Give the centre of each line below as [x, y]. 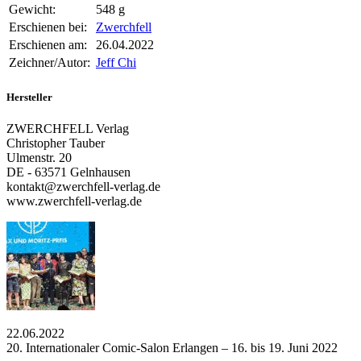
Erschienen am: [48, 45]
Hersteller [29, 97]
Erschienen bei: [48, 27]
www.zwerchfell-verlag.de [74, 201]
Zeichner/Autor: [50, 63]
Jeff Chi [116, 63]
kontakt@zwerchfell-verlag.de [83, 186]
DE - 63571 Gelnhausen [68, 172]
